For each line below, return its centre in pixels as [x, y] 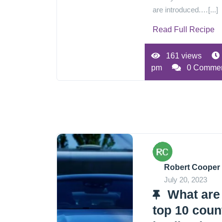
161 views [183, 56]
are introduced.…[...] [186, 10]
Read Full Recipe [184, 29]
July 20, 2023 [186, 180]
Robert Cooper [192, 167]
